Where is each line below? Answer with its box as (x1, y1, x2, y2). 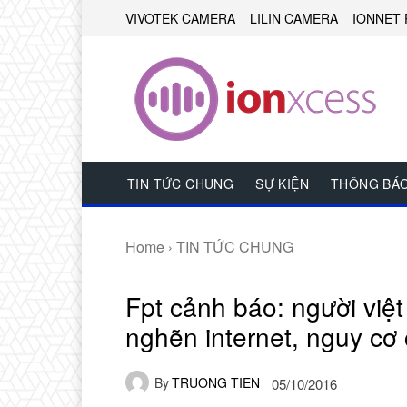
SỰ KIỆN (255, 174, 310, 194)
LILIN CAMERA (250, 9, 338, 27)
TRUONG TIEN (172, 372, 260, 392)
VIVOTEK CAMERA (125, 9, 235, 27)
